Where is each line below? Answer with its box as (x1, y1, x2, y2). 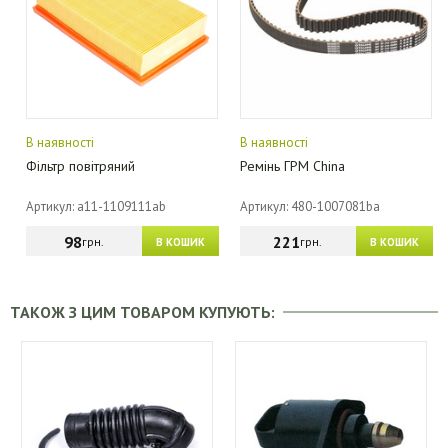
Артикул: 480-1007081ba (240, 198, 381, 215)
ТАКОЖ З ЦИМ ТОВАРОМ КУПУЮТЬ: (10, 302, 283, 322)
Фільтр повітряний (26, 157, 136, 175)
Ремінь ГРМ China (240, 157, 346, 175)
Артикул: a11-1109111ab (26, 198, 167, 215)
